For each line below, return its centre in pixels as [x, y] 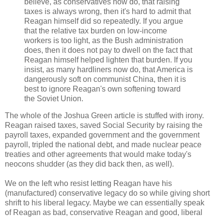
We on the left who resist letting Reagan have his [88, 184]
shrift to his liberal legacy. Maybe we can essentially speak [105, 203]
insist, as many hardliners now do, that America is [108, 69]
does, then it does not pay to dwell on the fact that [108, 50]
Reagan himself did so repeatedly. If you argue [104, 21]
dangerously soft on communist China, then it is [105, 79]
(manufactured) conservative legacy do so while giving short [107, 193]
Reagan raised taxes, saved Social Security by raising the [104, 125]
